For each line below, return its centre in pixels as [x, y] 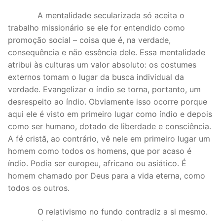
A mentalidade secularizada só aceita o [96, 16]
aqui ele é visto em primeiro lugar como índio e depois [110, 114]
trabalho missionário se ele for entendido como [96, 28]
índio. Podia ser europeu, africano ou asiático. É [97, 164]
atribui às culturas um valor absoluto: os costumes [102, 65]
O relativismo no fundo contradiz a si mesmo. [108, 211]
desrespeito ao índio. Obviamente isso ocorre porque [108, 102]
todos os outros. [39, 188]
